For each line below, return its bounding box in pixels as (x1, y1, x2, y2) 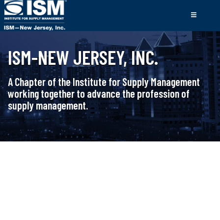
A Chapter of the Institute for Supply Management (8, 75, 200, 88)
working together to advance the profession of (8, 87, 190, 100)
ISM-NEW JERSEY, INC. (8, 45, 158, 69)
